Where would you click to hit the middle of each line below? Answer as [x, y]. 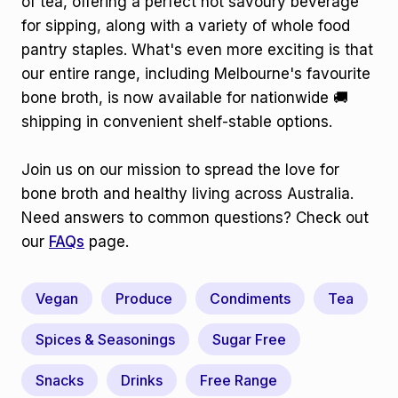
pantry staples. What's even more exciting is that [197, 50]
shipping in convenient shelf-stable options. [177, 122]
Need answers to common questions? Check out [195, 218]
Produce [144, 298]
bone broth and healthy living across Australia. [187, 194]
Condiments [250, 298]
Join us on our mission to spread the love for [180, 170]
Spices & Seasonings [105, 339]
